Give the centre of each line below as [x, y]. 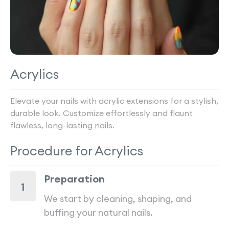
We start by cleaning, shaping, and [118, 199]
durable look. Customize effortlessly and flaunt [101, 113]
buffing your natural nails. [98, 212]
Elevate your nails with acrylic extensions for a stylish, [114, 101]
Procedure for [52, 151]
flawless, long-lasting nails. [62, 125]
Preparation [74, 179]
